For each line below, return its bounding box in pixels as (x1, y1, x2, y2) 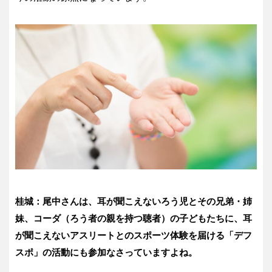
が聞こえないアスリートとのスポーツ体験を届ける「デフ (15, 229, 252, 240)
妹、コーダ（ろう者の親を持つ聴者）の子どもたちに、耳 (15, 212, 252, 223)
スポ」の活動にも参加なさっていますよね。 (15, 246, 197, 257)
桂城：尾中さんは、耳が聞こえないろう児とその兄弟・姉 (15, 195, 252, 206)
